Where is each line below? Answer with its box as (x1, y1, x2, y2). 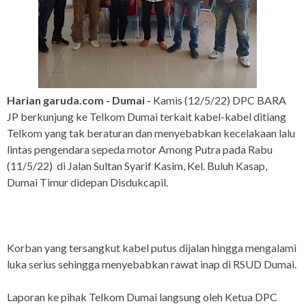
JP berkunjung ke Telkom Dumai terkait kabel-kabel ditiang (7, 110, 286, 124)
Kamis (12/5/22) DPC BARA (151, 94, 286, 107)
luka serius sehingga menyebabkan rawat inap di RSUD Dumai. (7, 258, 296, 271)
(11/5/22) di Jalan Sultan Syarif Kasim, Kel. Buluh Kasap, (7, 159, 267, 173)
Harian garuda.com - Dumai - (7, 94, 151, 107)
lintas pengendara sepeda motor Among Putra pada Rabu (7, 143, 273, 156)
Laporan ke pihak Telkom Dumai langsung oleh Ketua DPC (7, 290, 277, 304)
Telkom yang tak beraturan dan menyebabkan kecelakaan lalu (7, 126, 295, 140)
